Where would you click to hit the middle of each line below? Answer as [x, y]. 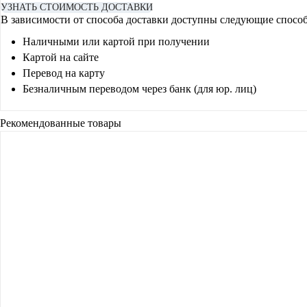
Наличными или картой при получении [116, 41]
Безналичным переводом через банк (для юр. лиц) [139, 89]
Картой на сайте [61, 57]
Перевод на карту [64, 73]
